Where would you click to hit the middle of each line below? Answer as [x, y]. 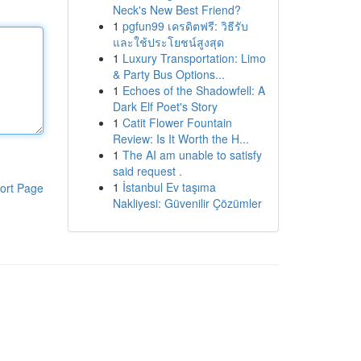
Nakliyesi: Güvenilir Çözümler [187, 203]
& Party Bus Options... [168, 74]
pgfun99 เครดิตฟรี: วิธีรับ [185, 26]
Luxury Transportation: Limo [194, 58]
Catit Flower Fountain [177, 122]
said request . [147, 171]
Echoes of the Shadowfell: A [193, 90]
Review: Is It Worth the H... [180, 139]
